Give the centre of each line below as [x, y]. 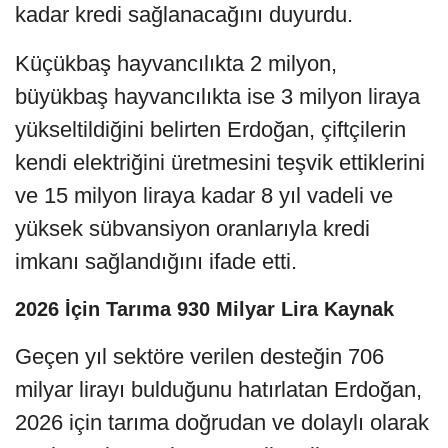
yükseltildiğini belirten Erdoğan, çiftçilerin [210, 129]
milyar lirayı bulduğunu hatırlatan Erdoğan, [218, 389]
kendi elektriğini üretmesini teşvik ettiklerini [220, 162]
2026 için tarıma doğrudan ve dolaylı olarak [222, 422]
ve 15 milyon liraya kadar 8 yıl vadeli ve [204, 195]
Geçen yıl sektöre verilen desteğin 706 [199, 356]
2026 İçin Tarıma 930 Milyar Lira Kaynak [204, 308]
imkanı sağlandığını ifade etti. [156, 261]
